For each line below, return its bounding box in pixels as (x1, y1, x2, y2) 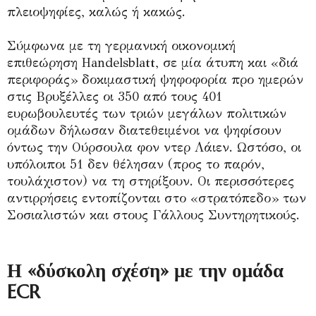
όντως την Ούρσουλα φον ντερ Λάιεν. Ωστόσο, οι (7, 139, 301, 155)
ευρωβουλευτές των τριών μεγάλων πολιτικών (7, 105, 286, 121)
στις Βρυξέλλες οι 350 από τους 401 (7, 88, 222, 104)
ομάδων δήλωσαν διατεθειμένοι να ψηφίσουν (7, 122, 281, 138)
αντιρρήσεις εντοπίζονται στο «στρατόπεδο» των (7, 190, 306, 206)
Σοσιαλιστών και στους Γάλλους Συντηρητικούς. (7, 207, 300, 223)
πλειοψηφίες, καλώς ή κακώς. (7, 4, 186, 20)
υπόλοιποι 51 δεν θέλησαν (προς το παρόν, (7, 156, 265, 172)
